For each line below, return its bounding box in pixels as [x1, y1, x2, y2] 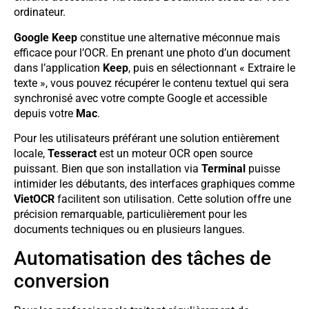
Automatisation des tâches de [14, 247, 271, 270]
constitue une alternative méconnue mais [77, 30, 280, 44]
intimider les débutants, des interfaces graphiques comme [14, 177, 295, 191]
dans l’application [14, 61, 103, 74]
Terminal [201, 162, 246, 176]
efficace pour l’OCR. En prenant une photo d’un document [14, 46, 290, 59]
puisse [246, 162, 280, 176]
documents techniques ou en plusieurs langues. [14, 223, 245, 237]
